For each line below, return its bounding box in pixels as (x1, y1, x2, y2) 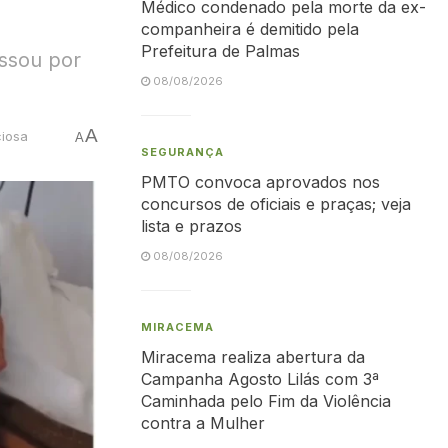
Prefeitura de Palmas (141, 41, 300, 61)
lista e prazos (141, 216, 242, 236)
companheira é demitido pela (141, 19, 359, 39)
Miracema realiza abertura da (141, 347, 365, 367)
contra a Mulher (141, 413, 265, 433)
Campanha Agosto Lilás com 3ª (141, 369, 379, 389)
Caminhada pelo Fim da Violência (141, 391, 391, 411)
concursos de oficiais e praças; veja (141, 194, 411, 214)
